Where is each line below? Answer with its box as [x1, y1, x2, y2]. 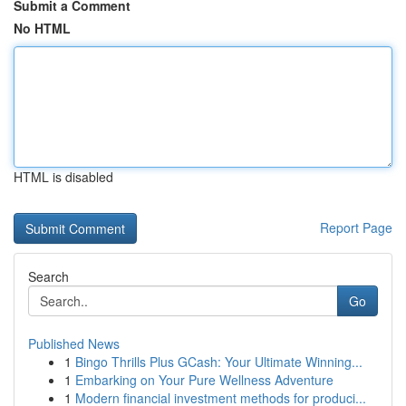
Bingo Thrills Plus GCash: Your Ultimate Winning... [75, 353, 362, 371]
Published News [28, 334, 120, 353]
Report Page [320, 218, 392, 237]
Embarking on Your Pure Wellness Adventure [75, 371, 333, 389]
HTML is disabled [14, 168, 113, 186]
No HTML [14, 19, 71, 37]
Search [28, 267, 69, 285]
